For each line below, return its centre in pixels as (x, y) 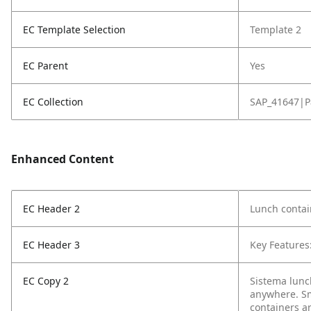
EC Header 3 (51, 245)
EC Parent (45, 66)
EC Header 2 (51, 209)
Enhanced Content (62, 159)
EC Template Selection (74, 30)
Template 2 (276, 30)
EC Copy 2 (46, 281)
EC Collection (53, 102)
